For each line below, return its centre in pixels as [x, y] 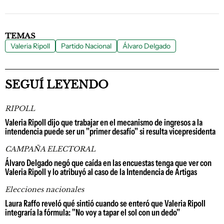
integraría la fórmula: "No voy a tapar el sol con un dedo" [92, 212]
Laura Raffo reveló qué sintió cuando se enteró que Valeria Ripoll [105, 203]
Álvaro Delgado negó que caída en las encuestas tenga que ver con [108, 163]
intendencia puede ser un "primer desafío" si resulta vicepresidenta [110, 131]
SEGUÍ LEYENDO [57, 85]
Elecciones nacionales [44, 189]
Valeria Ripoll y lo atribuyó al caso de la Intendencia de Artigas [101, 172]
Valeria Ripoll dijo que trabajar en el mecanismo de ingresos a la [104, 122]
